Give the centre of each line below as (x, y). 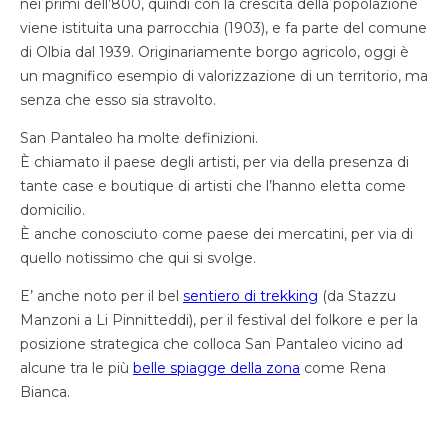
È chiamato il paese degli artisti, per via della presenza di (214, 161)
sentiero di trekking (250, 295)
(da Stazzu (357, 295)
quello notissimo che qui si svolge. (138, 257)
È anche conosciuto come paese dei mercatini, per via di (216, 233)
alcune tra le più (76, 367)
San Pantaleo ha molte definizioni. (139, 137)
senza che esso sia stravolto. (118, 99)
